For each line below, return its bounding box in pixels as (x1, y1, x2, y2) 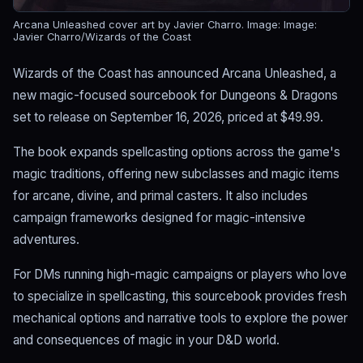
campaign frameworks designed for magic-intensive (13, 210, 305, 226)
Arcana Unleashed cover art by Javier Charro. (13, 19, 247, 32)
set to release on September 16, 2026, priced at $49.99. (13, 109, 323, 126)
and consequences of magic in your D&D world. (13, 332, 280, 348)
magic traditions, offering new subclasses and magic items (13, 166, 340, 182)
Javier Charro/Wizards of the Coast (13, 31, 191, 44)
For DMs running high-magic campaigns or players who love (13, 267, 347, 283)
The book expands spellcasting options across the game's (13, 144, 340, 160)
